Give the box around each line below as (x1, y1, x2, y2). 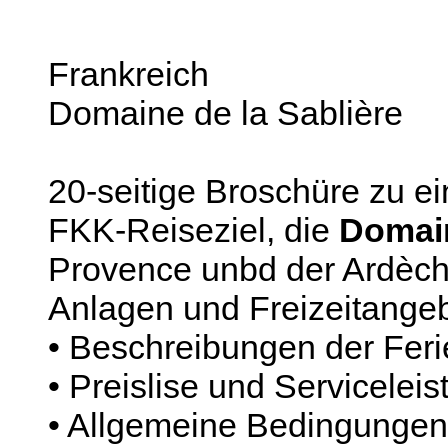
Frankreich (48, 54, 209, 93)
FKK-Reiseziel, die (48, 210, 339, 249)
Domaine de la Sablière (48, 93, 403, 132)
